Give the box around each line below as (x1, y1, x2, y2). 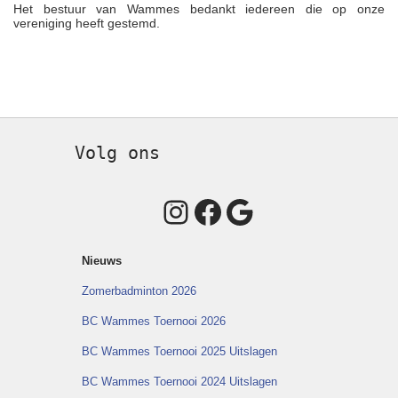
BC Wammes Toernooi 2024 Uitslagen (82, 374, 277, 388)
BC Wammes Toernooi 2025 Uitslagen (82, 344, 277, 358)
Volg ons (75, 141, 160, 163)
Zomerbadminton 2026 (82, 283, 196, 298)
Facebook (191, 192, 331, 229)
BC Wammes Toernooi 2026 (82, 314, 226, 328)
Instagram (159, 192, 301, 229)
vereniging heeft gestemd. (13, 15, 160, 30)
